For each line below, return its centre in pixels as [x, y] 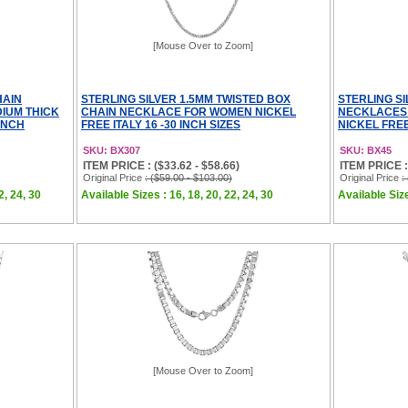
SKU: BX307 [112, 150]
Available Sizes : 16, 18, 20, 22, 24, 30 [177, 195]
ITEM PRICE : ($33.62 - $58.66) [161, 166]
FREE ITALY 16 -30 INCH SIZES [161, 125]
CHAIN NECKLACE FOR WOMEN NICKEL [189, 112]
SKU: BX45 [366, 150]
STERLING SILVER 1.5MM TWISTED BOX [186, 99]
